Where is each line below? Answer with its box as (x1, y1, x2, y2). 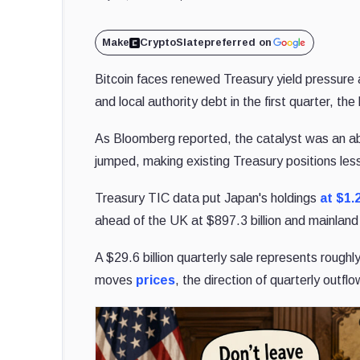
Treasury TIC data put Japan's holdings (95, 191, 321, 206)
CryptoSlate (140, 36, 205, 49)
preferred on (204, 36, 272, 49)
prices (136, 273, 176, 288)
